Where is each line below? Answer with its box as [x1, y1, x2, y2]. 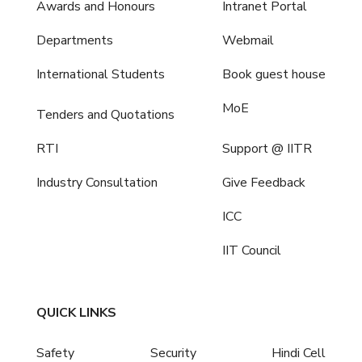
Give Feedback [222, 173, 306, 192]
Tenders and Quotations [36, 105, 175, 124]
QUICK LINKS [36, 303, 116, 322]
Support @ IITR [222, 139, 313, 158]
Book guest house [222, 65, 326, 83]
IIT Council [222, 241, 282, 259]
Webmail [222, 31, 275, 49]
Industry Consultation [36, 173, 158, 192]
